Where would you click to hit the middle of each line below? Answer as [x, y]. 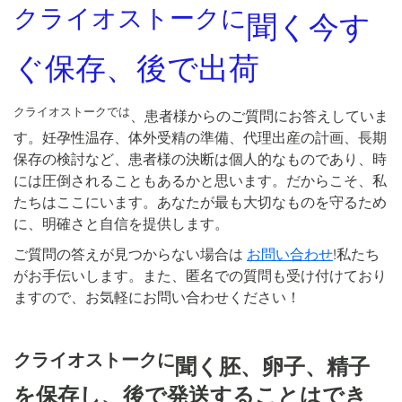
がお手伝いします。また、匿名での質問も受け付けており [200, 276]
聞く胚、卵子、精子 [272, 367]
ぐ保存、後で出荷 [136, 68]
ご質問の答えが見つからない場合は [130, 255]
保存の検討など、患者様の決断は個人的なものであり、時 [200, 160]
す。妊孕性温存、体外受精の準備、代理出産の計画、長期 [200, 138]
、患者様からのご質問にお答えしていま [259, 117]
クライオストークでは [72, 111]
